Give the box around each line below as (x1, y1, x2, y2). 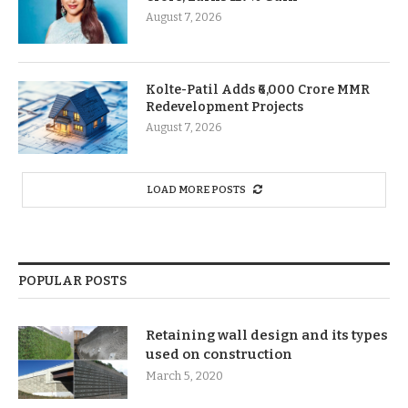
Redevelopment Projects (146, 98, 303, 115)
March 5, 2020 (146, 368, 223, 382)
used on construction (146, 345, 292, 362)
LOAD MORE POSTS (146, 183, 246, 196)
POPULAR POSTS (18, 272, 127, 289)
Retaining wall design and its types (146, 326, 388, 343)
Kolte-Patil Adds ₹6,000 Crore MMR (146, 81, 370, 97)
